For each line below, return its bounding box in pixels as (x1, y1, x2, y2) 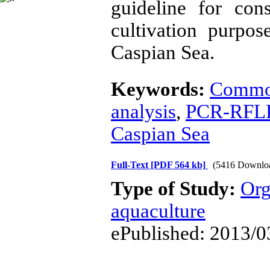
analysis (111, 101, 176, 122)
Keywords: (111, 78, 210, 100)
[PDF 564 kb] (151, 160, 206, 170)
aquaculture (111, 200, 206, 222)
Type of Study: (111, 178, 240, 199)
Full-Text (111, 160, 151, 170)
